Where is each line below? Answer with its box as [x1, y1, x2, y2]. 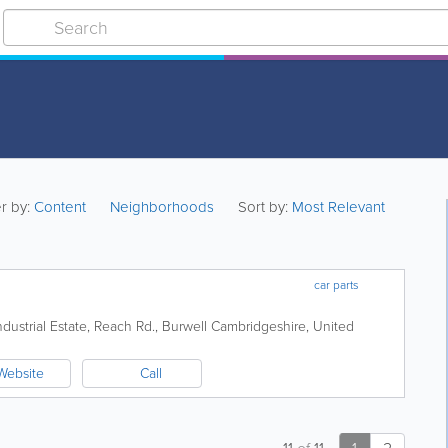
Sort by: [238, 196, 289, 218]
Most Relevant [292, 196, 386, 218]
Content [34, 196, 91, 218]
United [313, 316, 354, 337]
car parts [314, 276, 360, 294]
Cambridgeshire [211, 316, 306, 337]
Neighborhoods [110, 196, 215, 218]
